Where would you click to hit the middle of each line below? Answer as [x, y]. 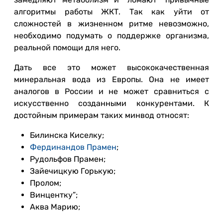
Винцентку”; [54, 195]
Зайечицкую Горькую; [73, 171]
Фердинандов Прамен [73, 147]
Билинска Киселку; [67, 135]
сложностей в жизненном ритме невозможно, [111, 24]
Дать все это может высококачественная [111, 67]
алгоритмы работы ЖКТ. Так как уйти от [111, 12]
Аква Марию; [55, 207]
